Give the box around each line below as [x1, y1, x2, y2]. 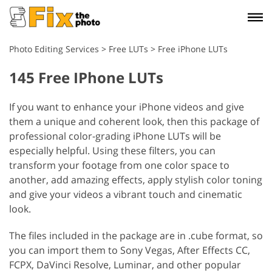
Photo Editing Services [9, 43, 99, 55]
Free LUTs [109, 43, 148, 55]
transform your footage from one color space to [9, 158, 229, 172]
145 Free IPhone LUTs [9, 67, 163, 87]
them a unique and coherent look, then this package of [9, 115, 259, 128]
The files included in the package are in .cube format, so [9, 229, 263, 242]
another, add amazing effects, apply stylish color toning [9, 173, 262, 186]
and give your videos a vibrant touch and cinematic [9, 188, 242, 201]
